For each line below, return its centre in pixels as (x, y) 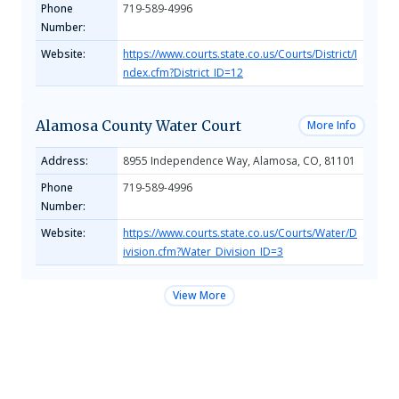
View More (199, 295)
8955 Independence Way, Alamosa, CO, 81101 (239, 161)
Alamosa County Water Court (138, 126)
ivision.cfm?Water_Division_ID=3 (203, 252)
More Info (332, 125)
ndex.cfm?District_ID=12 (183, 73)
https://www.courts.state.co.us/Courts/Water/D (240, 233)
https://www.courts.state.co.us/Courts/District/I (240, 54)
